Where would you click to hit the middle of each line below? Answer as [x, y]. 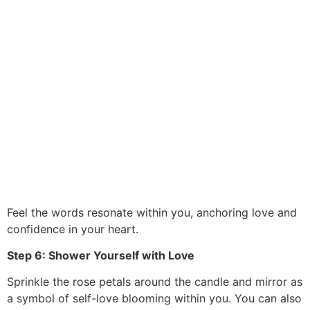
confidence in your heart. [73, 229]
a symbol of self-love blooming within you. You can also [154, 299]
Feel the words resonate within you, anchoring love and [152, 212]
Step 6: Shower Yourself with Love [101, 256]
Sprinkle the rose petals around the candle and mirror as [155, 282]
